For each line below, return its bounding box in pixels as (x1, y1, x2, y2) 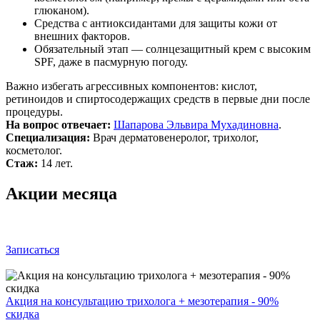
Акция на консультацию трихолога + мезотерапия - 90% (6, 294, 279, 307)
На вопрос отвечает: (6, 118, 114, 131)
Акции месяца (6, 184, 117, 203)
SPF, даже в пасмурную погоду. (34, 55, 188, 68)
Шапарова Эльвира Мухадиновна (114, 118, 279, 131)
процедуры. (6, 105, 63, 118)
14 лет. (38, 156, 73, 169)
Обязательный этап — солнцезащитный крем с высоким (34, 42, 311, 55)
